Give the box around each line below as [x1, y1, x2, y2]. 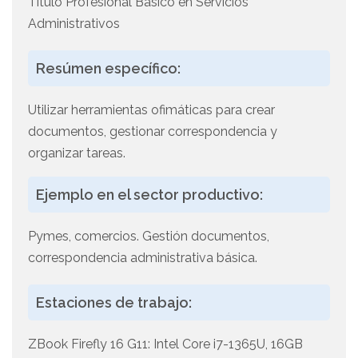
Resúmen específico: [36, 60, 181, 78]
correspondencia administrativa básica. [28, 250, 257, 266]
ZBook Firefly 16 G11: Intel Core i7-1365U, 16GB [28, 336, 303, 352]
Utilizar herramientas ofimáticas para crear [28, 102, 275, 118]
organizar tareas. [28, 145, 125, 161]
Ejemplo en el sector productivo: [36, 186, 263, 204]
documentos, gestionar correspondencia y [28, 124, 277, 140]
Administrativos [28, 16, 120, 32]
